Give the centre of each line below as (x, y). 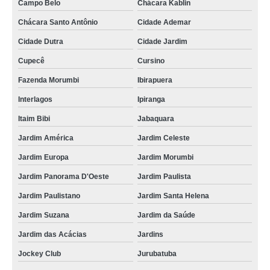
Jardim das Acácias (52, 234)
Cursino (151, 61)
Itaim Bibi (34, 119)
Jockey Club (39, 254)
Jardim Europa (43, 157)
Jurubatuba (157, 254)
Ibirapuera (155, 80)
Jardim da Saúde (166, 215)
